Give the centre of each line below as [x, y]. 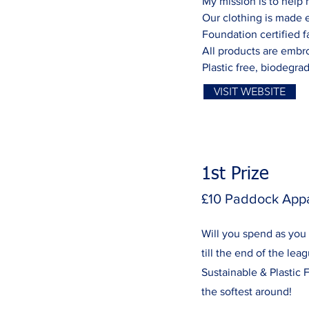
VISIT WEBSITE [250, 91]
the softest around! [247, 291]
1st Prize [235, 174]
